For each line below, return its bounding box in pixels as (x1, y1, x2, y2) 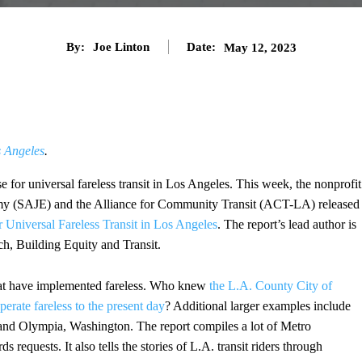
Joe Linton (92, 40, 149, 54)
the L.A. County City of (209, 278, 332, 293)
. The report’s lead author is (217, 217, 356, 231)
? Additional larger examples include (165, 298, 351, 313)
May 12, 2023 (223, 40, 297, 54)
